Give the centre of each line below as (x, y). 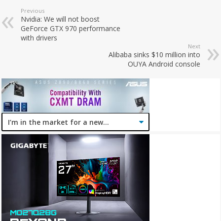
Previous (33, 11)
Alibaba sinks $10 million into (154, 55)
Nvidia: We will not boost (60, 19)
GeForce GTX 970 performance (71, 29)
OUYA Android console (164, 64)
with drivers (39, 38)
